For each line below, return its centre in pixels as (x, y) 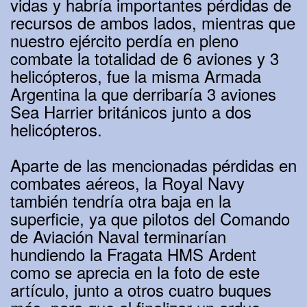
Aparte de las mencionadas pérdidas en (153, 165)
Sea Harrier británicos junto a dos (131, 112)
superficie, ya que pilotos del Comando (150, 219)
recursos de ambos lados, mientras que (153, 23)
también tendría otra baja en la (121, 201)
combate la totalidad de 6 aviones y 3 (145, 58)
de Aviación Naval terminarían (118, 236)
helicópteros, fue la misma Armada (136, 76)
